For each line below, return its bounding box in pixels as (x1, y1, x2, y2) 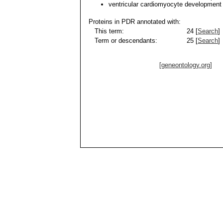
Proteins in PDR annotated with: (89, 18, 181, 25)
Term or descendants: (89, 37, 157, 44)
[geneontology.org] (159, 61, 212, 69)
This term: (89, 27, 124, 35)
